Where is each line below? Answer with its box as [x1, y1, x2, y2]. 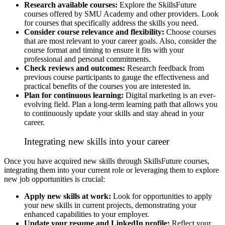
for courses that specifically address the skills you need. [24, 18, 198, 27]
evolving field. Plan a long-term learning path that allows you [24, 99, 217, 108]
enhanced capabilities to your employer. [24, 210, 149, 219]
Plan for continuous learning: [24, 90, 124, 99]
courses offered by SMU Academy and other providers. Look [24, 9, 218, 18]
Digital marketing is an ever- [124, 90, 215, 99]
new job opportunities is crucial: [4, 175, 105, 184]
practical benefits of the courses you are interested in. [24, 81, 191, 90]
